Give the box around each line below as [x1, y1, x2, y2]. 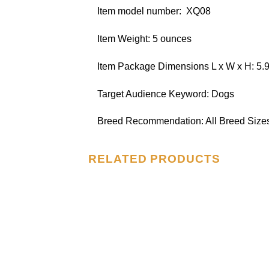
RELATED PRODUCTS [88, 152, 220, 165]
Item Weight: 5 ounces [97, 33, 192, 44]
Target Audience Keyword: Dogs [97, 88, 234, 99]
